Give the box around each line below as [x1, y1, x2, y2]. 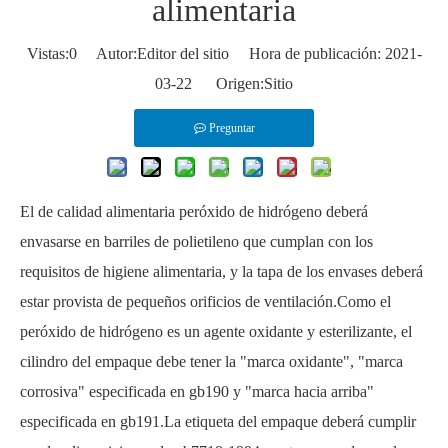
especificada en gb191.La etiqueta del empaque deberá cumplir [20, 413, 416, 431]
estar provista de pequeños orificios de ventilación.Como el [20, 293, 391, 311]
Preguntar [208, 121, 255, 136]
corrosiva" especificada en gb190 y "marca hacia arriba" [20, 383, 374, 401]
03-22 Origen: [155, 75, 264, 93]
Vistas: [26, 45, 69, 63]
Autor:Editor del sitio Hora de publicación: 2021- [76, 45, 422, 63]
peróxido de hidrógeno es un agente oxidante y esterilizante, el [20, 323, 412, 341]
